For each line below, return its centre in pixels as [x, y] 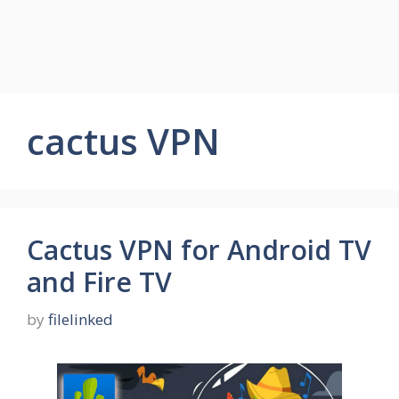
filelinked [81, 319]
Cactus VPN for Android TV [199, 250]
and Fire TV [99, 282]
